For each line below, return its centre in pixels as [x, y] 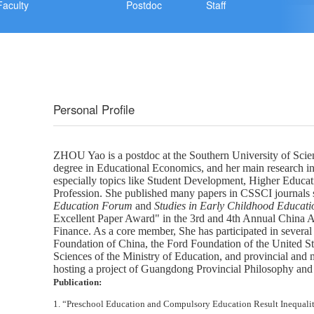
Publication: [77, 282]
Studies [170, 205]
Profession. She [87, 193]
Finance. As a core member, [116, 231]
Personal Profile [94, 109]
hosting [69, 268]
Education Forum [93, 205]
